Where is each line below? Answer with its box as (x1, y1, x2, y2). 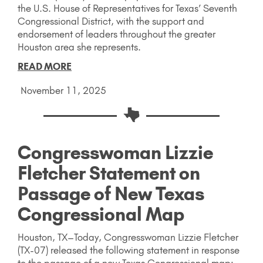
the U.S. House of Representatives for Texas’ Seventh (18, 2, 237, 14)
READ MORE (18, 60, 72, 72)
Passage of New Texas (18, 182, 204, 205)
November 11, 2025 (21, 84, 106, 96)
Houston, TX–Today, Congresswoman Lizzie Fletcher (18, 231, 238, 243)
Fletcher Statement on (18, 161, 200, 184)
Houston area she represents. (18, 41, 147, 53)
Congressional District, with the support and (18, 15, 204, 27)
